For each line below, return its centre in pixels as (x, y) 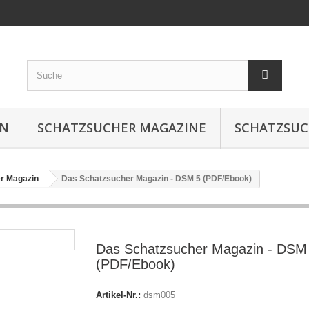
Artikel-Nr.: (118, 295)
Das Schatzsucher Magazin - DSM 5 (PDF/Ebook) (157, 179)
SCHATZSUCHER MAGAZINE (122, 128)
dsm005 (159, 295)
